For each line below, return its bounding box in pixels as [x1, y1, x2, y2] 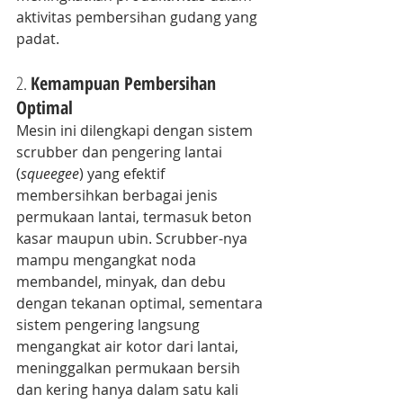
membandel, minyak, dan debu [16, 271, 229, 291]
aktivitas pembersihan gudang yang [16, 6, 261, 27]
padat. [16, 28, 59, 49]
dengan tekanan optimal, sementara [16, 292, 266, 313]
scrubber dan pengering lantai [16, 141, 226, 162]
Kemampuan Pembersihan [31, 70, 220, 95]
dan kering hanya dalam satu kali [16, 379, 242, 399]
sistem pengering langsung [16, 314, 203, 335]
